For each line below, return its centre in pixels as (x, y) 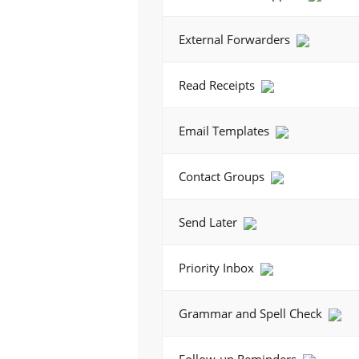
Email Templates (226, 131)
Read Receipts (218, 85)
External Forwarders (236, 39)
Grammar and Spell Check (252, 313)
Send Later (210, 222)
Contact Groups (223, 176)
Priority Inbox (218, 268)
